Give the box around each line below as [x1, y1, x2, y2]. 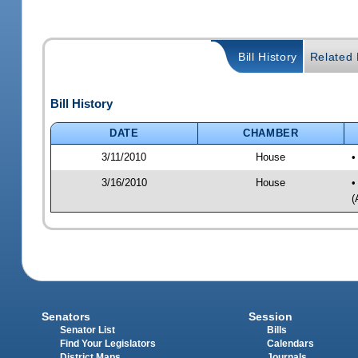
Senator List [60, 325, 116, 336]
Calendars [266, 339, 314, 349]
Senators [42, 310, 91, 324]
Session [248, 310, 292, 324]
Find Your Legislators [60, 339, 157, 349]
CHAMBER [243, 126, 299, 139]
